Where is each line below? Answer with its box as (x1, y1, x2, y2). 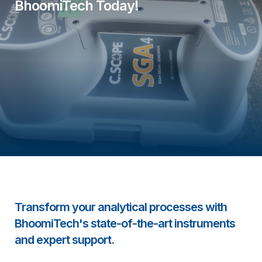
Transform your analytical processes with (15, 200, 227, 214)
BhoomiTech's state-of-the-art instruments (15, 216, 235, 230)
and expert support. (15, 233, 114, 247)
